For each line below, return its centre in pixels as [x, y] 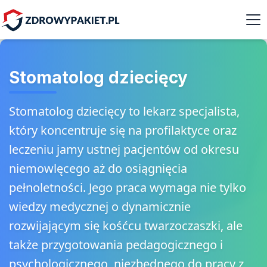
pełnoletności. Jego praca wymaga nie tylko [128, 187]
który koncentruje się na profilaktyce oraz [123, 130]
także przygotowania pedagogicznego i [116, 245]
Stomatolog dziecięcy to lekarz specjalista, [124, 111]
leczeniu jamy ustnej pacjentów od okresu [124, 149]
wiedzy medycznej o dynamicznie [100, 207]
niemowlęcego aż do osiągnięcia [98, 168]
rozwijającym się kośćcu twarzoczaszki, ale [126, 226]
